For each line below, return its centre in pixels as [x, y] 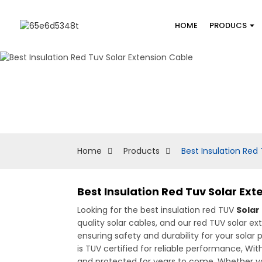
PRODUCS [228, 25]
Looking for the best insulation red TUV [157, 210]
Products [142, 151]
